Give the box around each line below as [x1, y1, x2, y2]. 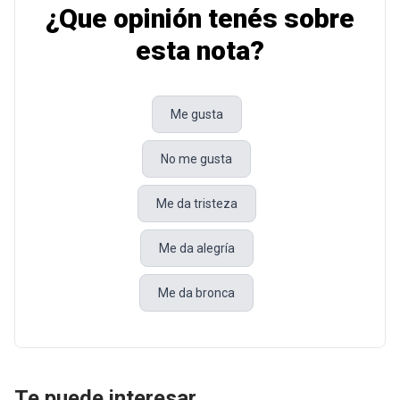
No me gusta [161, 152, 232, 166]
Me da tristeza [155, 196, 237, 211]
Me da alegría [158, 241, 235, 255]
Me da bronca [158, 286, 235, 300]
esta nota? [136, 35, 264, 66]
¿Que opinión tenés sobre [46, 3, 354, 34]
